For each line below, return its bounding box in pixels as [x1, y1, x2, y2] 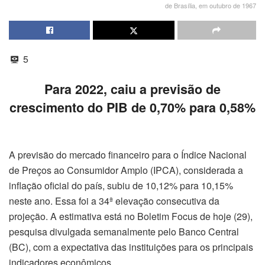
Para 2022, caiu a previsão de [44, 79, 221, 98]
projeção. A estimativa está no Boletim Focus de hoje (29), [9, 209, 253, 224]
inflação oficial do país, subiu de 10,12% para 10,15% [9, 179, 233, 193]
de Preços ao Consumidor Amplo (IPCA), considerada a [9, 163, 243, 177]
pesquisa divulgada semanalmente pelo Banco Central [9, 225, 239, 239]
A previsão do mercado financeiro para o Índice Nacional [9, 148, 247, 162]
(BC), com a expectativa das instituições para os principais [9, 240, 253, 254]
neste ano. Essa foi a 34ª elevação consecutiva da [9, 194, 219, 208]
